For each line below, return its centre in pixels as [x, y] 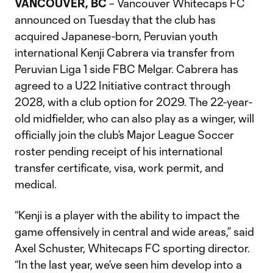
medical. [36, 184]
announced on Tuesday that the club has [115, 19]
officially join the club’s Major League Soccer [124, 135]
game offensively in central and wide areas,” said [134, 232]
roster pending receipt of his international [119, 151]
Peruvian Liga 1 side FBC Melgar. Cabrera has [126, 69]
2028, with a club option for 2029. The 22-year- [133, 102]
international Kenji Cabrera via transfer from [125, 52]
